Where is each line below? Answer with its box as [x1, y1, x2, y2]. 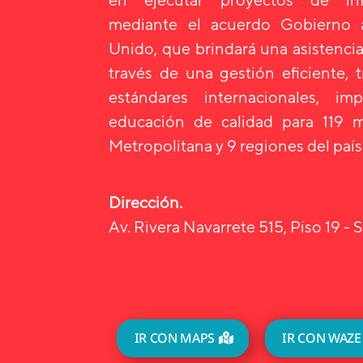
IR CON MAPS [134, 329, 216, 348]
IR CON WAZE [282, 329, 361, 348]
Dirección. [109, 193, 183, 212]
